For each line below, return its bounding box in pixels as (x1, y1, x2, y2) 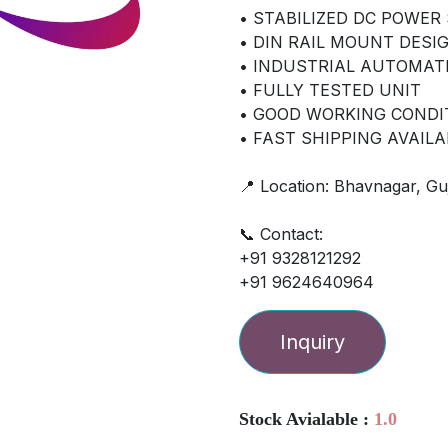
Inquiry (280, 330, 345, 354)
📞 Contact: (239, 224, 323, 244)
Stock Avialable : (239, 409, 374, 429)
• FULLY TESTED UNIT (239, 80, 421, 100)
